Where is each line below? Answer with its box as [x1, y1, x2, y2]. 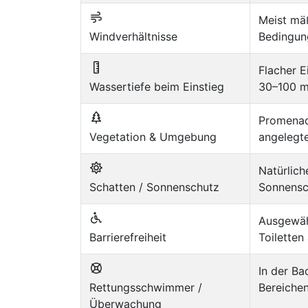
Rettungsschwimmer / [89, 280, 202, 294]
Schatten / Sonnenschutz [89, 179, 219, 194]
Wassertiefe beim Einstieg [89, 79, 224, 93]
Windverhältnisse [89, 29, 177, 43]
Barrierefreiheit [89, 230, 166, 244]
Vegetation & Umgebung [89, 129, 217, 144]
